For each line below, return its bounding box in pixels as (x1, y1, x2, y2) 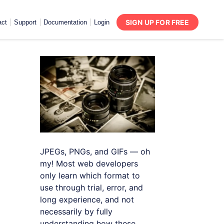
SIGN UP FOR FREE (125, 17, 189, 26)
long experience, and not (40, 194, 134, 204)
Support (13, 18, 36, 26)
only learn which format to (40, 170, 140, 180)
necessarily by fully (40, 206, 112, 216)
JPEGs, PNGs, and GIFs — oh (40, 146, 150, 156)
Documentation (43, 18, 87, 26)
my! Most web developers (40, 158, 138, 168)
